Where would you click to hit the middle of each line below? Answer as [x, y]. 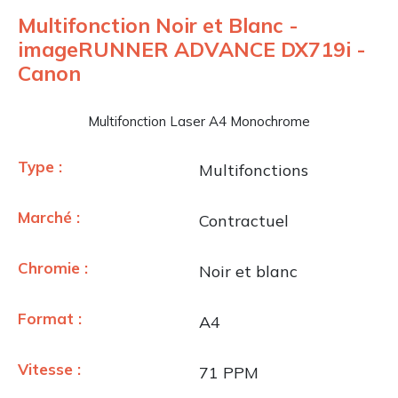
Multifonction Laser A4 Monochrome [199, 122]
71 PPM [229, 373]
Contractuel [244, 221]
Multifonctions [254, 171]
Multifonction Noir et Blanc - [158, 26]
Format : [50, 319]
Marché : [49, 218]
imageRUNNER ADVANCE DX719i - [192, 50]
